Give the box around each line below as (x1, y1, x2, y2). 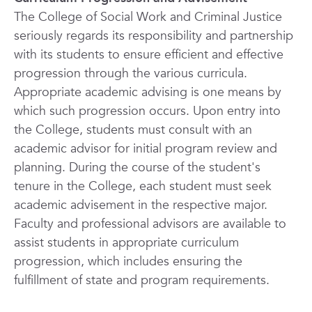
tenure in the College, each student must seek (14, 178, 272, 195)
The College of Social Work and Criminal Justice (14, 8, 282, 26)
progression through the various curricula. (14, 65, 247, 82)
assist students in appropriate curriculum (14, 234, 239, 251)
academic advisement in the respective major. (14, 196, 267, 214)
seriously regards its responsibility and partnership (14, 27, 293, 45)
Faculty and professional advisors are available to (14, 215, 286, 233)
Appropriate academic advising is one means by (14, 84, 281, 101)
